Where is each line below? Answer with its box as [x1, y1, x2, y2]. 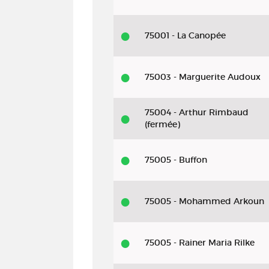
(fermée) [145, 119, 180, 130]
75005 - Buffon [145, 154, 207, 165]
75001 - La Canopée [145, 30, 226, 41]
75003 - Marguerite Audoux [145, 71, 261, 82]
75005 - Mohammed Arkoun [145, 196, 264, 207]
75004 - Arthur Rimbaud [145, 107, 249, 118]
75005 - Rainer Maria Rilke [145, 237, 255, 248]
